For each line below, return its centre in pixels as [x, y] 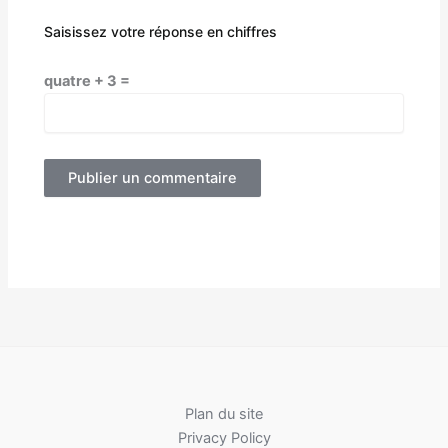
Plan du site [224, 414]
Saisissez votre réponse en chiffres [161, 31]
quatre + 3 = [87, 81]
